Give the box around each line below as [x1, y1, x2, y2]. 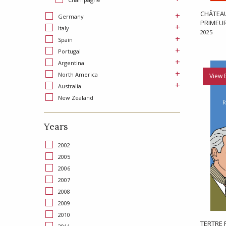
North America [58, 71, 98, 79]
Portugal [58, 47, 81, 55]
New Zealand [58, 94, 93, 102]
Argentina [58, 59, 84, 67]
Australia [58, 82, 81, 90]
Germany [58, 13, 84, 21]
